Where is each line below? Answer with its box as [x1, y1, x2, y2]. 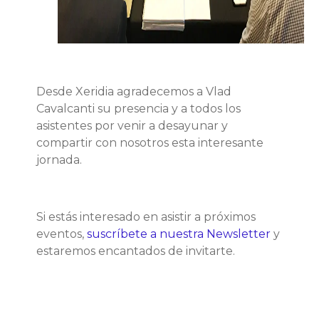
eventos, [36, 227, 87, 241]
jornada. [36, 153, 82, 167]
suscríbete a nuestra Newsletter [87, 227, 271, 241]
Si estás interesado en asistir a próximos [36, 210, 256, 224]
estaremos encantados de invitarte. [36, 244, 235, 258]
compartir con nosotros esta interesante [36, 136, 263, 150]
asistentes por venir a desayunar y [36, 119, 228, 132]
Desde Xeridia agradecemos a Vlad [36, 85, 231, 98]
